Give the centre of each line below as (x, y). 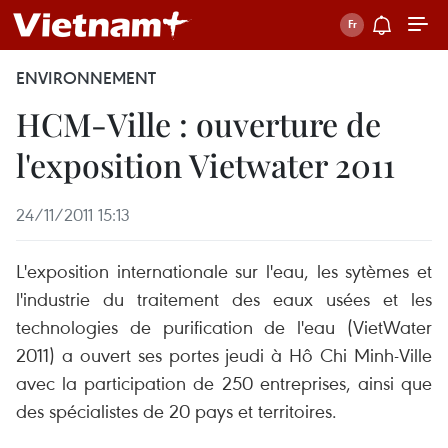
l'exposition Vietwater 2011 (205, 164)
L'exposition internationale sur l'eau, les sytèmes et (224, 270)
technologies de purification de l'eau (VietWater (224, 326)
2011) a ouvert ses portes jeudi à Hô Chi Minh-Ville (224, 354)
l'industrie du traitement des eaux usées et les (224, 298)
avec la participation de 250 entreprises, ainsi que (224, 382)
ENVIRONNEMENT (86, 78)
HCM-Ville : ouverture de (198, 123)
